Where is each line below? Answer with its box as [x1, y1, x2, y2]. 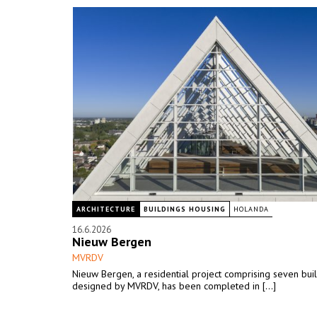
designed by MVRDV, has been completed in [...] [72, 279, 276, 292]
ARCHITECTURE [76, 204, 135, 214]
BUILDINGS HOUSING [144, 204, 226, 214]
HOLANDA [234, 204, 269, 214]
